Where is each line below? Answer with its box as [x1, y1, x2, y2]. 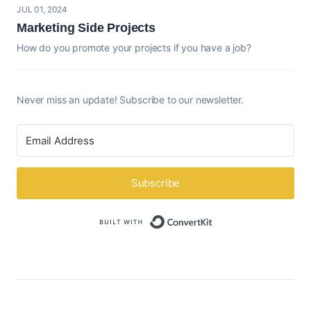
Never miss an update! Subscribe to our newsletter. [17, 93, 244, 106]
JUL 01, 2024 [17, 3, 68, 15]
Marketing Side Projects [17, 20, 155, 35]
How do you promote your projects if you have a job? [17, 41, 251, 53]
